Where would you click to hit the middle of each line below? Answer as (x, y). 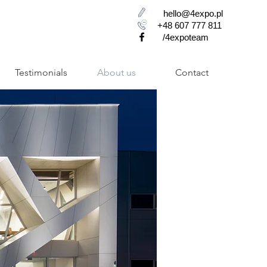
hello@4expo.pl (193, 13)
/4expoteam (185, 37)
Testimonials (41, 72)
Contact (192, 72)
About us (117, 72)
